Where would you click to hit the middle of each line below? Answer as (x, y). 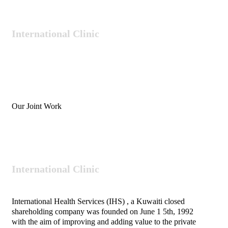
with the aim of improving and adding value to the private (104, 222)
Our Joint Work (37, 106)
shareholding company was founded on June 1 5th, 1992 (103, 212)
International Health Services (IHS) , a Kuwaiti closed (98, 202)
